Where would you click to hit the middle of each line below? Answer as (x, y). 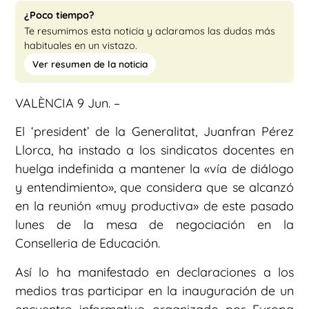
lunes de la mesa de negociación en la (154, 225)
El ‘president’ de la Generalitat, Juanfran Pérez (154, 132)
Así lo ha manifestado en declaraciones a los (154, 272)
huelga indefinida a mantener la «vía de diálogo (154, 169)
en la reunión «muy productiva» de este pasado (154, 206)
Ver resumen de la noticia (90, 64)
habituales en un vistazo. (81, 46)
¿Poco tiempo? (59, 16)
